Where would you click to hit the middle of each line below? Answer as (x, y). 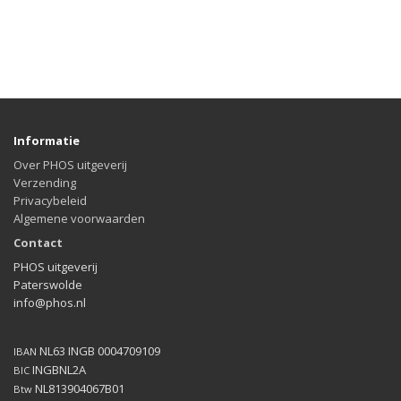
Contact (38, 243)
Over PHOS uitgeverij (70, 165)
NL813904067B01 (78, 388)
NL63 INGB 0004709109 (98, 351)
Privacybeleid (50, 200)
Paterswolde (48, 285)
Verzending (45, 183)
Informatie (47, 141)
